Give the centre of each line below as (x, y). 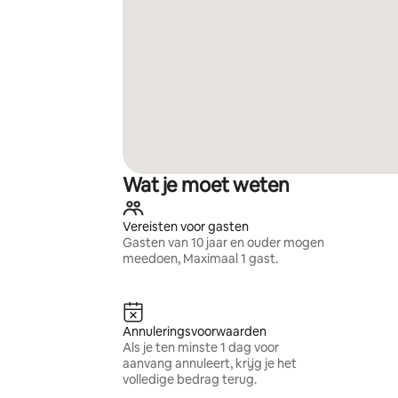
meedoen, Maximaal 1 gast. (200, 259)
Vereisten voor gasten (185, 227)
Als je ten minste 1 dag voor (200, 347)
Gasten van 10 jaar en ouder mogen (223, 243)
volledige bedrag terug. (189, 379)
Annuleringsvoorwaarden (194, 331)
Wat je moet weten (206, 185)
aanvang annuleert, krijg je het (209, 363)
